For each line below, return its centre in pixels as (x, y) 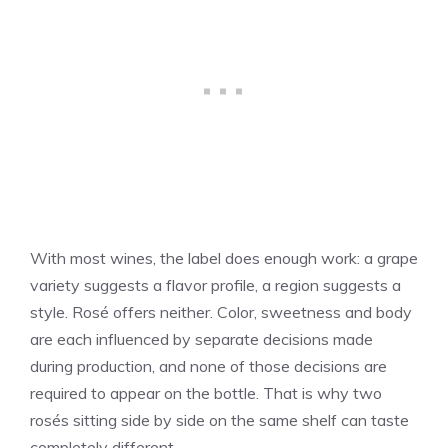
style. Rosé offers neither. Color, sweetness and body (221, 311)
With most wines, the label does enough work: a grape (224, 257)
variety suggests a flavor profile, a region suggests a (215, 284)
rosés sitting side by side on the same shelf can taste (219, 419)
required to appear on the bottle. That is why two (206, 392)
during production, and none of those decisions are (208, 365)
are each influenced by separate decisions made (201, 338)
